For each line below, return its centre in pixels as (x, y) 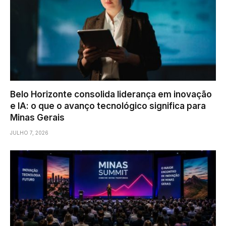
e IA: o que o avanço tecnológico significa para (108, 106)
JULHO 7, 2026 (29, 132)
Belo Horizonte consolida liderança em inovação (111, 94)
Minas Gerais (37, 117)
